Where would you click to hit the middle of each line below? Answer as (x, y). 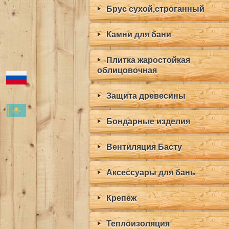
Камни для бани (139, 35)
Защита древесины (146, 96)
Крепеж (121, 198)
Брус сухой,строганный (155, 9)
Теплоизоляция (138, 224)
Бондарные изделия (148, 121)
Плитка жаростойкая (148, 60)
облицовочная (127, 70)
